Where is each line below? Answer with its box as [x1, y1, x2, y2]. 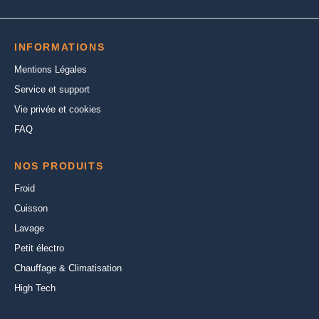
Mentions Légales [14, 64, 87, 75]
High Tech [14, 283, 56, 294]
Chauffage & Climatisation [14, 263, 122, 274]
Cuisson [14, 203, 48, 214]
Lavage [14, 223, 44, 234]
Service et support [14, 84, 90, 95]
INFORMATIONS [14, 41, 105, 53]
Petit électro [14, 243, 64, 254]
